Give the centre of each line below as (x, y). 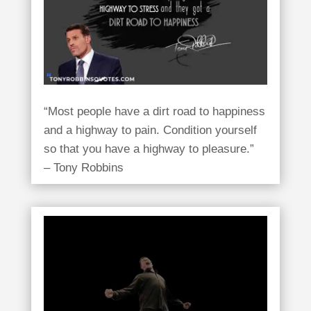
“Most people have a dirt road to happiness (154, 112)
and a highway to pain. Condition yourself (150, 131)
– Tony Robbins (83, 168)
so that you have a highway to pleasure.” (149, 149)
